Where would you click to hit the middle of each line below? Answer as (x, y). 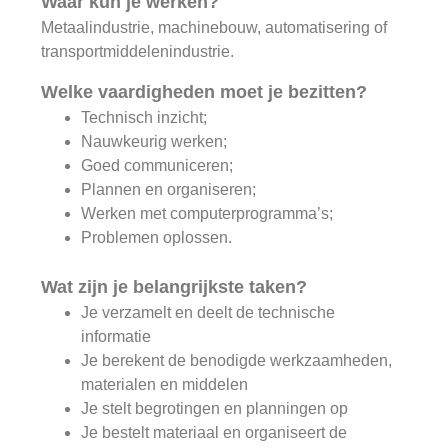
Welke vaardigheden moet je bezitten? (204, 91)
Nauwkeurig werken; (154, 141)
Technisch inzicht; (144, 117)
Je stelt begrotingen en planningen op (215, 408)
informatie (116, 336)
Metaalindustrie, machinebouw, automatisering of (214, 28)
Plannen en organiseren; (169, 189)
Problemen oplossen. (157, 237)
